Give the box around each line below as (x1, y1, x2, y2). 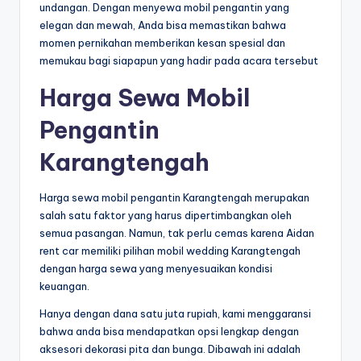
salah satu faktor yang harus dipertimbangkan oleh (39, 208, 292, 222)
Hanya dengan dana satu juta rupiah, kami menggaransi (39, 306, 311, 320)
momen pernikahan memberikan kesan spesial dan (39, 35, 285, 49)
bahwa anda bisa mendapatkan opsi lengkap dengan (39, 324, 299, 338)
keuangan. (39, 279, 89, 293)
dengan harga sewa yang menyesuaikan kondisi (39, 261, 272, 275)
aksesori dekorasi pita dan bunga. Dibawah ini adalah (39, 342, 301, 355)
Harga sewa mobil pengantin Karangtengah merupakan (39, 190, 309, 204)
